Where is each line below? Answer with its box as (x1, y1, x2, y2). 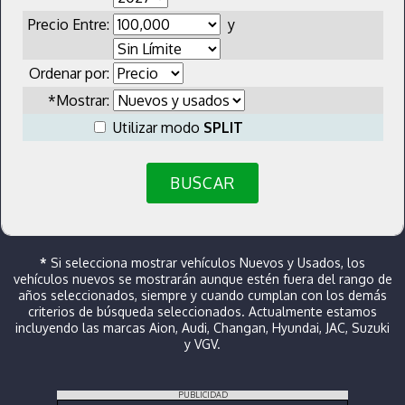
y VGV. (184, 336, 221, 352)
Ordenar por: (28, 63, 113, 82)
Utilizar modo (112, 118, 203, 137)
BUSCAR (162, 173, 243, 193)
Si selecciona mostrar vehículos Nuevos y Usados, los (47, 255, 365, 270)
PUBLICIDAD (177, 390, 228, 400)
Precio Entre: (27, 14, 113, 33)
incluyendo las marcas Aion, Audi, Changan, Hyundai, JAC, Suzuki (15, 320, 390, 335)
